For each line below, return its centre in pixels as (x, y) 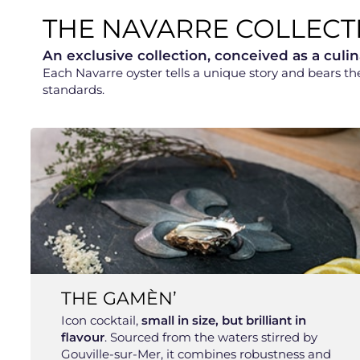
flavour (83, 337)
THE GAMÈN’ (119, 298)
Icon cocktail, (102, 320)
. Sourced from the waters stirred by (211, 337)
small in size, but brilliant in (224, 320)
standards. (74, 89)
